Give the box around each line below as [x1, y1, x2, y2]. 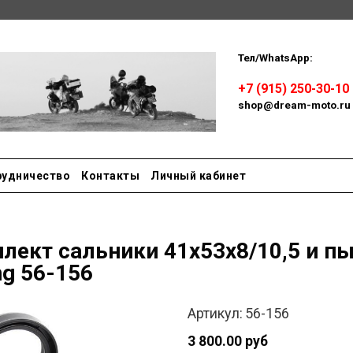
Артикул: [187, 305, 243, 321]
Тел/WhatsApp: [238, 52, 316, 64]
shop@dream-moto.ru [238, 99, 351, 111]
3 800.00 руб [187, 333, 268, 349]
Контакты [81, 169, 139, 182]
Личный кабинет [150, 169, 246, 182]
